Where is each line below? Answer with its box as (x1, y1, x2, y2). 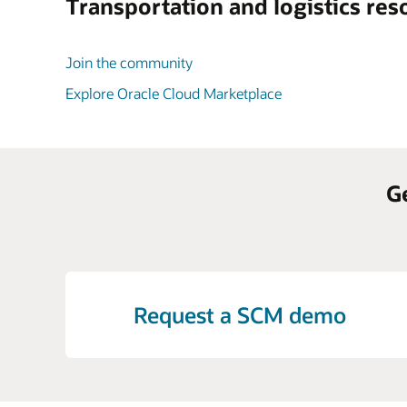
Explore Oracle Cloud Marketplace (65, 83, 282, 103)
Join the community (65, 52, 193, 72)
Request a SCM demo (134, 300, 346, 329)
